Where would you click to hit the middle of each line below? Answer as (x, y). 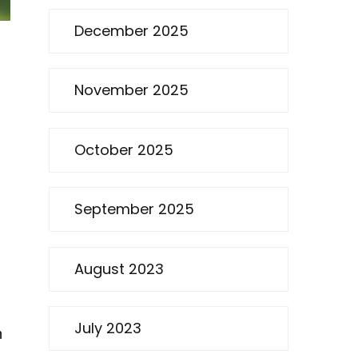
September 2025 (134, 209)
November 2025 (131, 90)
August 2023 (119, 268)
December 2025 (131, 31)
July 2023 (108, 328)
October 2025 (124, 149)
